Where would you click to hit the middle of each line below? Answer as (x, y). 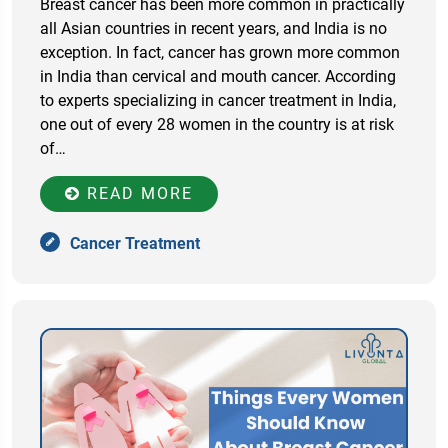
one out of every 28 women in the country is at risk (217, 125)
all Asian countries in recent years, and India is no (213, 29)
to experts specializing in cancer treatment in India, (218, 101)
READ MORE (137, 194)
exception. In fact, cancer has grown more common (220, 53)
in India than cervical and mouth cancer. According (218, 77)
